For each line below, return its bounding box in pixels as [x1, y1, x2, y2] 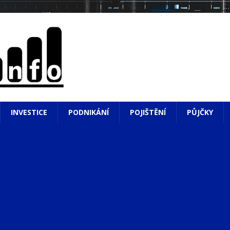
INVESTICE [11, 107, 47, 117]
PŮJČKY [187, 107, 213, 117]
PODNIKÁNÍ [68, 107, 109, 117]
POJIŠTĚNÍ [130, 107, 166, 117]
